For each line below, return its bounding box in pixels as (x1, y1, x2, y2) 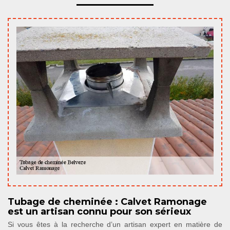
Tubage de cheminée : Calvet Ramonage (8, 196, 207, 207)
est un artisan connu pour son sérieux (8, 206, 191, 217)
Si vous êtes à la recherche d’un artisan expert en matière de (8, 220, 222, 228)
